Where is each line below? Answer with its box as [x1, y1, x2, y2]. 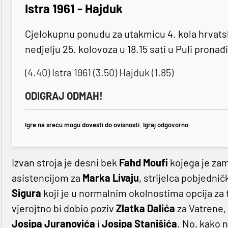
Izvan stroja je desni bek [11, 156, 119, 169]
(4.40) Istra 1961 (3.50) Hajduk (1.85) [24, 66, 174, 79]
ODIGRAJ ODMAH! [24, 90, 103, 102]
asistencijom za [11, 172, 82, 184]
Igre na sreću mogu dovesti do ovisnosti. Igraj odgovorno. [24, 120, 190, 129]
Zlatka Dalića [116, 202, 175, 215]
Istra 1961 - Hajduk [24, 1, 123, 16]
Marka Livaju [82, 172, 139, 184]
